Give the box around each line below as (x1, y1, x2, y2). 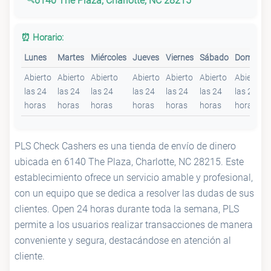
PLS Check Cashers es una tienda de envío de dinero (15, 140, 236, 152)
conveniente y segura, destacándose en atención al (15, 234, 231, 246)
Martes (57, 52, 85, 62)
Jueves (132, 52, 160, 62)
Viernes (166, 52, 194, 62)
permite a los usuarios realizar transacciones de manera (15, 218, 253, 230)
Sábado (200, 52, 229, 62)
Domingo (235, 52, 269, 62)
